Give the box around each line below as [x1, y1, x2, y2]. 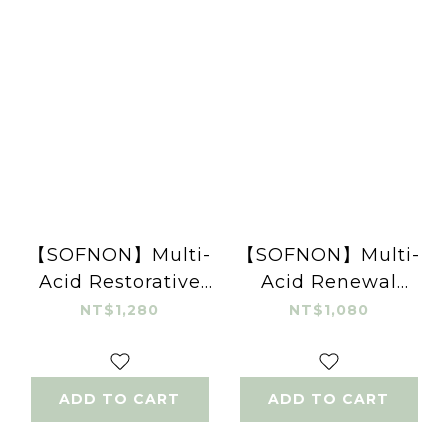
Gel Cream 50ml [39, 297, 200, 320]
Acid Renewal [260, 270, 397, 293]
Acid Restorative [38, 270, 201, 293]
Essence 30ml [259, 297, 398, 320]
